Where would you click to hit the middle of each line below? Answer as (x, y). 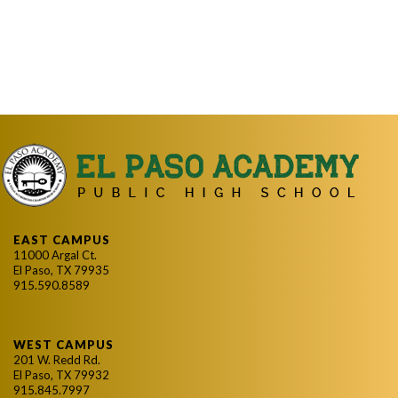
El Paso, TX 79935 (61, 271)
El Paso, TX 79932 (61, 375)
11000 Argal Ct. (55, 255)
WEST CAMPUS (64, 345)
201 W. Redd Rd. (57, 360)
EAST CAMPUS (62, 240)
